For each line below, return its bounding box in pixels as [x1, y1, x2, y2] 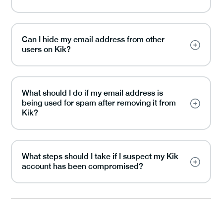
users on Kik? [22, 44, 71, 54]
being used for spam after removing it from [22, 98, 176, 108]
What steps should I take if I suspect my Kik [22, 151, 178, 161]
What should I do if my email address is [22, 88, 163, 98]
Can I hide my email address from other [22, 34, 165, 44]
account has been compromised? [22, 161, 143, 171]
